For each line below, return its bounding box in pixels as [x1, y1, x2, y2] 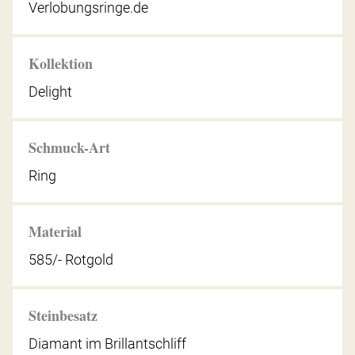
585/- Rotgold [29, 250, 113, 268]
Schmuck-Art [29, 136, 110, 158]
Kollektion [29, 52, 93, 74]
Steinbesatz [29, 304, 97, 326]
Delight [29, 82, 72, 100]
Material [29, 220, 82, 242]
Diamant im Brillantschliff [29, 334, 186, 352]
